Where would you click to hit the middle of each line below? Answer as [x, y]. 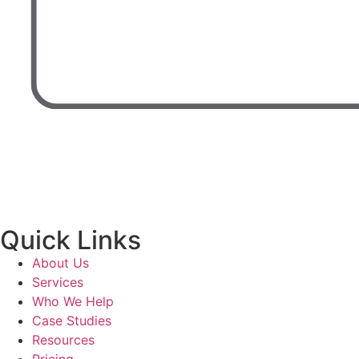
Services [58, 282]
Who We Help [73, 301]
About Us [61, 262]
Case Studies [72, 320]
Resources [63, 339]
